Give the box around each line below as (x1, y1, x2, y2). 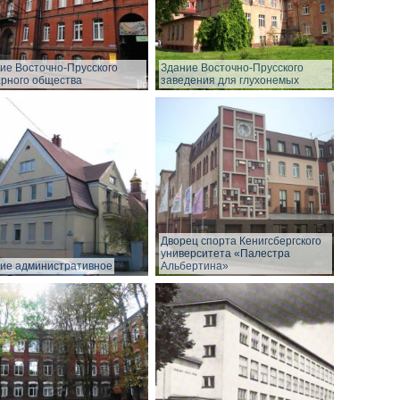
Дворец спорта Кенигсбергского (161, 235, 321, 248)
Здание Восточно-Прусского (161, 62, 304, 75)
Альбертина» (161, 260, 229, 273)
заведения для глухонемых (161, 74, 299, 87)
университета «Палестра (161, 247, 290, 261)
